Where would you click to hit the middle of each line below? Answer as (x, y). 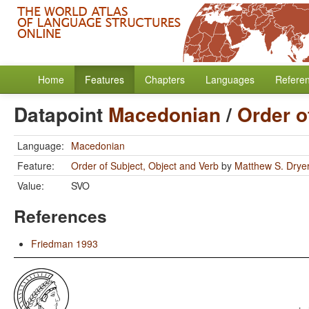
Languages (230, 79)
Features (104, 79)
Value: (31, 186)
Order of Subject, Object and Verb (145, 166)
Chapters (165, 79)
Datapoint (61, 114)
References (60, 216)
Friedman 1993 (64, 243)
